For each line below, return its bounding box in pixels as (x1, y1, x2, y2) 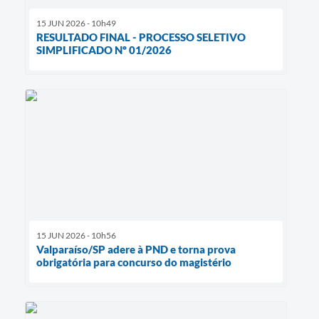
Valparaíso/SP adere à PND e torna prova (36, 243, 236, 256)
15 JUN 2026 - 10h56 (36, 230, 116, 241)
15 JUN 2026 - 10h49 (36, 17, 116, 28)
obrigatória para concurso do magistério (36, 256, 231, 269)
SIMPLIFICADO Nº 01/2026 (36, 43, 172, 56)
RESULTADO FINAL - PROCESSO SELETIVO (36, 30, 246, 43)
